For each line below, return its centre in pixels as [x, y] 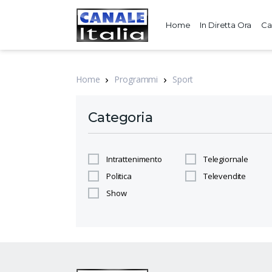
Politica [119, 176]
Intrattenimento [134, 159]
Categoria [121, 117]
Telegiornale [226, 159]
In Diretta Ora [226, 25]
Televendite [225, 176]
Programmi [136, 79]
